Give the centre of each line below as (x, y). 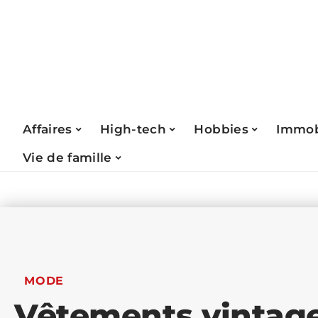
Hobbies (221, 129)
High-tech (133, 129)
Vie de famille (67, 157)
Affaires (48, 129)
